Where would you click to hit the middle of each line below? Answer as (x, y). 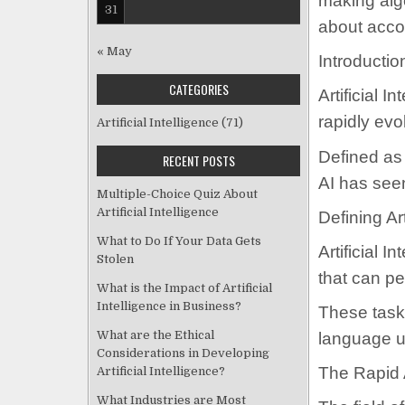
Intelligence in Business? (169, 306)
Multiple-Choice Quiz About (177, 193)
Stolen (115, 259)
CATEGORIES (198, 89)
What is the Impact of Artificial (184, 287)
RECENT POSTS (198, 160)
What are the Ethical (155, 334)
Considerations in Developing (183, 353)
